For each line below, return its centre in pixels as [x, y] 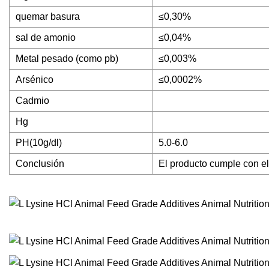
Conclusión [40, 164]
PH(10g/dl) [39, 143]
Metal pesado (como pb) [67, 59]
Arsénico [35, 80]
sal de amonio [46, 38]
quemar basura [48, 17]
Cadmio [32, 101]
